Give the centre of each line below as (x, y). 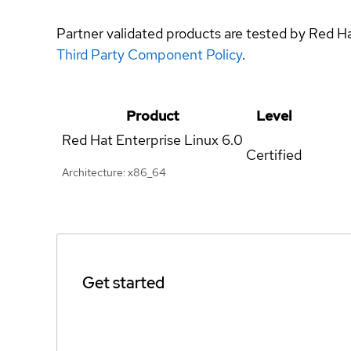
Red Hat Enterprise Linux (140, 139)
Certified (274, 154)
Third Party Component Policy (149, 54)
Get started (123, 282)
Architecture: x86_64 (114, 172)
